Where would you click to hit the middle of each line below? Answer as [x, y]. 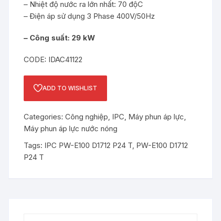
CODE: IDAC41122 [53, 59]
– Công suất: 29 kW [60, 38]
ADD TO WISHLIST [70, 88]
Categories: [45, 117]
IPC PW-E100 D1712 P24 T [89, 145]
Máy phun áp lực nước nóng [71, 129]
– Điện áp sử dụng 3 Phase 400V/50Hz [90, 16]
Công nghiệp [87, 117]
